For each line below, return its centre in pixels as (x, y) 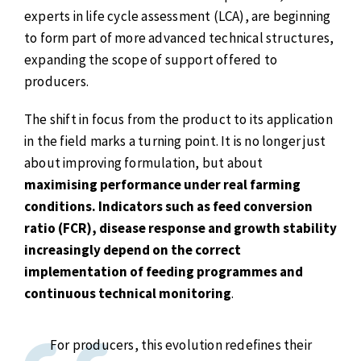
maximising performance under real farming (162, 184)
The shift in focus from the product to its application (178, 119)
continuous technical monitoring (128, 293)
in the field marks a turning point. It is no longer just (175, 141)
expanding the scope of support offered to (151, 60)
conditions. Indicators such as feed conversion (168, 206)
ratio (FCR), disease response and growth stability (180, 228)
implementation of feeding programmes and (164, 271)
